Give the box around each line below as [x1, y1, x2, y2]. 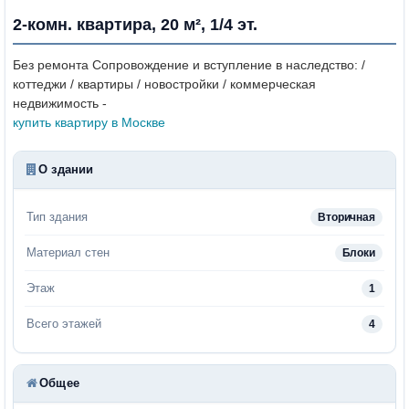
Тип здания [26, 209, 88, 224]
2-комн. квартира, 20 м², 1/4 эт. [13, 15, 257, 34]
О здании [38, 162, 94, 176]
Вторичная [318, 210, 375, 224]
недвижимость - [13, 95, 107, 110]
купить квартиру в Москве [13, 114, 165, 130]
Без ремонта [13, 57, 89, 72]
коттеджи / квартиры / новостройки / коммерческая [13, 76, 316, 91]
